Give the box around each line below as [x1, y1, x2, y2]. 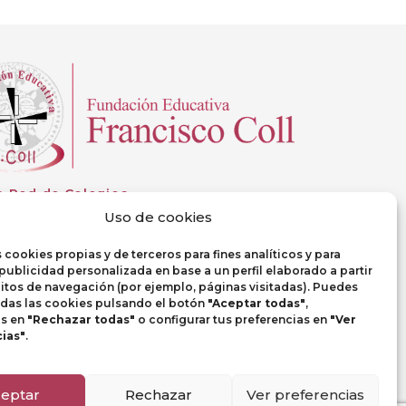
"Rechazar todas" [27, 312, 135, 326]
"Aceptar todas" [208, 295, 305, 310]
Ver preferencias [246, 385, 364, 403]
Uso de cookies [104, 208, 213, 226]
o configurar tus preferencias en [135, 312, 330, 326]
